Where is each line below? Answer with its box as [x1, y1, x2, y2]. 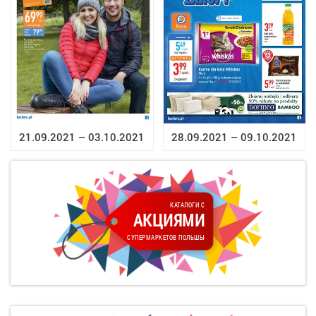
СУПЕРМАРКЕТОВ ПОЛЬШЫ [127, 233, 205, 242]
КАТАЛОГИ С [170, 201, 205, 209]
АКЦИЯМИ [133, 209, 205, 231]
